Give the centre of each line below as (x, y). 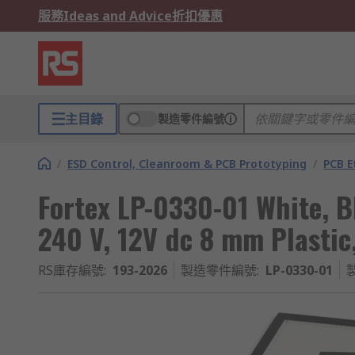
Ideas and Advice (118, 16)
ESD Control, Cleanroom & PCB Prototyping (187, 164)
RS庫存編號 (71, 270)
